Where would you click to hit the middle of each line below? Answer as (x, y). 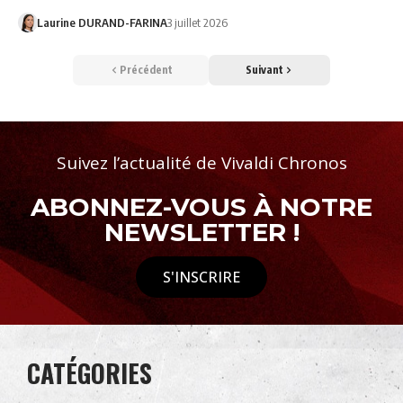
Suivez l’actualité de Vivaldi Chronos (201, 163)
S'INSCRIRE (201, 278)
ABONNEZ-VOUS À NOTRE (201, 207)
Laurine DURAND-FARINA (102, 23)
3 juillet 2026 (197, 23)
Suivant (264, 70)
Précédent (146, 70)
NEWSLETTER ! (201, 233)
